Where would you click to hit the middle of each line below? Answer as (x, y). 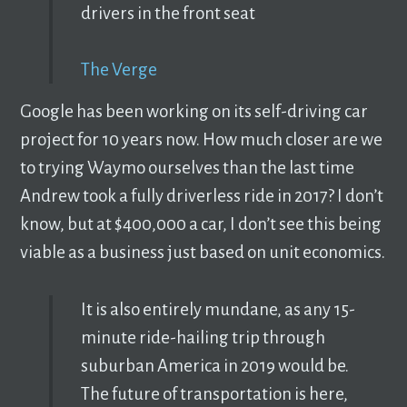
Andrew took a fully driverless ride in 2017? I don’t (202, 196)
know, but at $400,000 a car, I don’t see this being (201, 224)
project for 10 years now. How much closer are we (202, 140)
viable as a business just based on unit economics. (203, 253)
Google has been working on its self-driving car (194, 112)
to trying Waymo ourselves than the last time (188, 168)
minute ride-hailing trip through (203, 337)
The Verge (119, 70)
